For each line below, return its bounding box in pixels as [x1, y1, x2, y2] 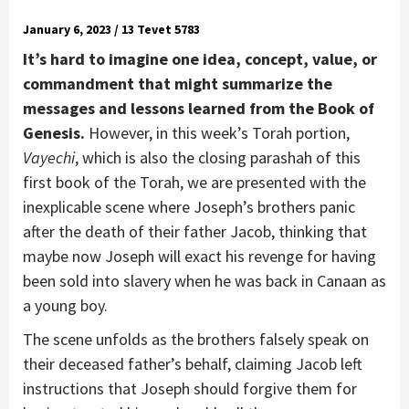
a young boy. [23, 294, 108, 316]
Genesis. [23, 121, 85, 143]
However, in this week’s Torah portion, [85, 121, 350, 143]
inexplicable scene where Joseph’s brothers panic [23, 195, 355, 217]
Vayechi [23, 146, 75, 168]
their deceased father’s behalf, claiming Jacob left [23, 352, 362, 374]
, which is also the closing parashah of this [75, 146, 361, 168]
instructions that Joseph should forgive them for [23, 377, 357, 399]
